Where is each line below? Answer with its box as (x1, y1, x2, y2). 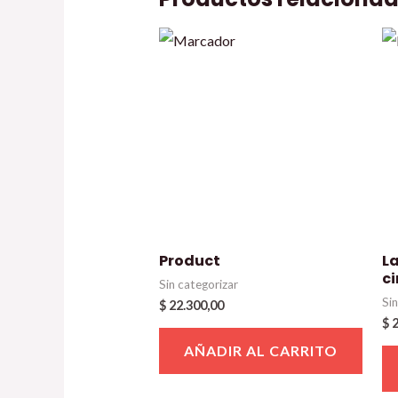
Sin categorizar (158, 276, 238, 291)
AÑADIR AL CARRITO (183, 341, 338, 359)
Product (158, 250, 220, 271)
